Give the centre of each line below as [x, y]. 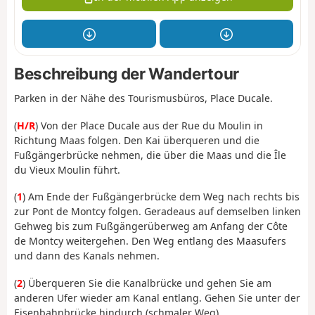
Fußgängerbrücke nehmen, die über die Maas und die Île [150, 155]
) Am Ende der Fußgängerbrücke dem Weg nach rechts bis [161, 197]
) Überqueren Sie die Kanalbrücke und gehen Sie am [147, 283]
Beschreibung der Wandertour [127, 73]
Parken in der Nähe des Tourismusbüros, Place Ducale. [143, 98]
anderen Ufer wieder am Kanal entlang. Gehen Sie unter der [157, 297]
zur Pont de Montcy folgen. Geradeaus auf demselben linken [157, 212]
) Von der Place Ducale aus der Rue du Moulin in [149, 125]
